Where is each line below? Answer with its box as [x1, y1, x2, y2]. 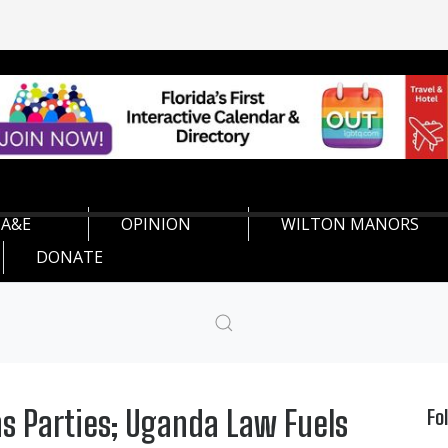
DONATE [36, 245, 103, 268]
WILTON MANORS [281, 212, 419, 235]
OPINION [121, 212, 191, 235]
